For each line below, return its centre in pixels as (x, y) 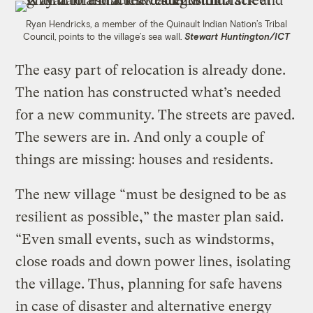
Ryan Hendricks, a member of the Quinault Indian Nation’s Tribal (156, 24)
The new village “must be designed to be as (151, 195)
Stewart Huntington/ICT (237, 37)
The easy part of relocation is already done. (151, 71)
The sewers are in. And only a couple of (140, 138)
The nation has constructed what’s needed (148, 93)
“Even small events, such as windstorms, (145, 240)
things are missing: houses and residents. (145, 160)
